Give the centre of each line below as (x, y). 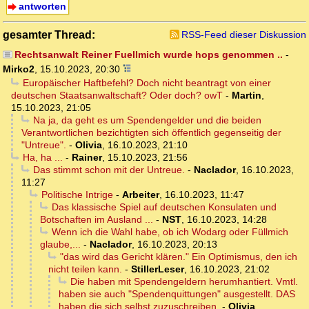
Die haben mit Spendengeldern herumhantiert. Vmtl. (184, 282)
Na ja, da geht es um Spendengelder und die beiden (147, 120)
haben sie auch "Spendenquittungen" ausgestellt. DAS (177, 294)
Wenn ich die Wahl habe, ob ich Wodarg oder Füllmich (170, 232)
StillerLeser (158, 269)
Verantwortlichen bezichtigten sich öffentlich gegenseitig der (151, 133)
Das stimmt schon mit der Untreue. (109, 170)
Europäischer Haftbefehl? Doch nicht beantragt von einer (147, 83)
